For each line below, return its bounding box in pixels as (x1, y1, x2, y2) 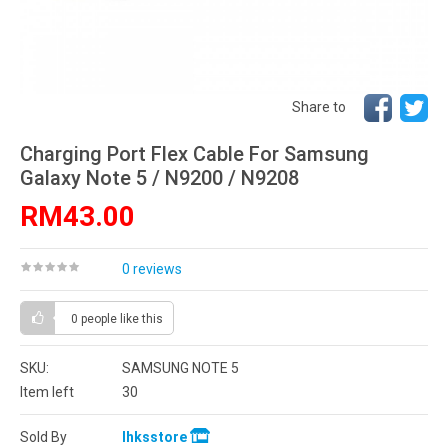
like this (120, 312, 163, 326)
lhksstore (122, 429, 190, 445)
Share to (292, 98, 346, 115)
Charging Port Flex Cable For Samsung (20, 142, 369, 166)
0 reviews (122, 261, 182, 277)
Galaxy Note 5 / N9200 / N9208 (20, 166, 299, 190)
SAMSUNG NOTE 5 (122, 360, 239, 376)
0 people (71, 312, 120, 326)
